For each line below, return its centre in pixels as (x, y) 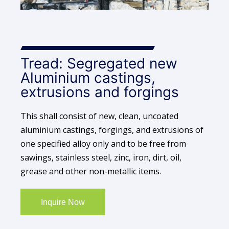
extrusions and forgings (100, 92)
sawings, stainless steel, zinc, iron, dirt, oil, (101, 158)
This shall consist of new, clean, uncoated (99, 116)
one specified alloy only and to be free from (103, 144)
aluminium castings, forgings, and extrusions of (112, 130)
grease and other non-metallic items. (91, 171)
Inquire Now (63, 202)
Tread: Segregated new (99, 64)
